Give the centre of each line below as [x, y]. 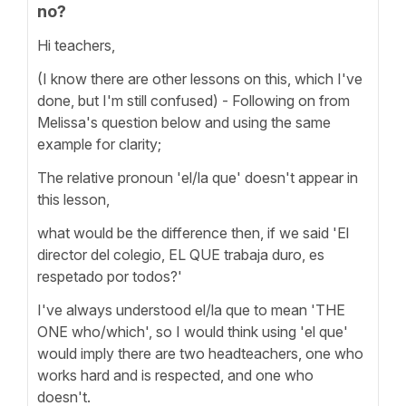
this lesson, [75, 199]
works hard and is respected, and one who [175, 375]
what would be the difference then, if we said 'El [193, 232]
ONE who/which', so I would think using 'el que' [193, 331]
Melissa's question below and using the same [184, 122]
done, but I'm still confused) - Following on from [193, 100]
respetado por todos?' [111, 276]
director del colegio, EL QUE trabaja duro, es [181, 254]
